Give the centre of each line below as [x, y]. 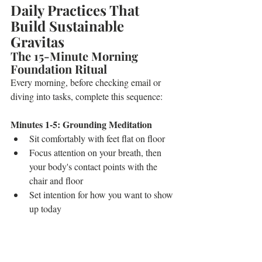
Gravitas [37, 42]
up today [45, 208]
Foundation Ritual [59, 69]
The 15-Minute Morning [76, 56]
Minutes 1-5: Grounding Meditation [81, 124]
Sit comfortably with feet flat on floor [97, 138]
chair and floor [56, 180]
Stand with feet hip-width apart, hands [100, 251]
